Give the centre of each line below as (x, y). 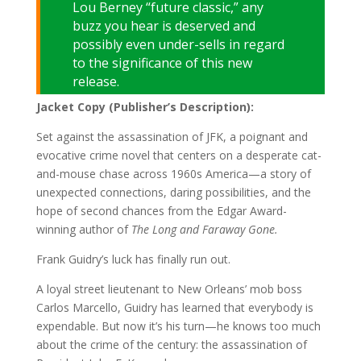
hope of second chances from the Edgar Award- (161, 211)
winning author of (83, 229)
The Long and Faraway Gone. (204, 229)
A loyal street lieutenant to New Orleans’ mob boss (169, 289)
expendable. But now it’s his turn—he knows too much (178, 326)
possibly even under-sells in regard (178, 44)
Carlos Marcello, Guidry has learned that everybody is (174, 307)
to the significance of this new (162, 63)
